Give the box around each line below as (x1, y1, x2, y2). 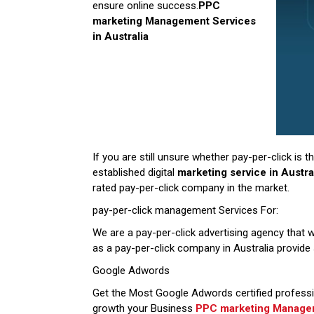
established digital (93, 166, 177, 179)
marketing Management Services (93, 15, 256, 28)
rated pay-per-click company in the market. (93, 182, 289, 195)
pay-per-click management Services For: (93, 204, 278, 217)
